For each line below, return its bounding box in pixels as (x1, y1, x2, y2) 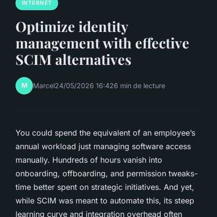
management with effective (15, 33, 189, 52)
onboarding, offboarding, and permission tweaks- (15, 168, 198, 178)
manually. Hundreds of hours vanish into (15, 155, 162, 165)
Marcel (33, 81, 55, 90)
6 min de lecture (114, 81, 165, 90)
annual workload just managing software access (15, 141, 191, 151)
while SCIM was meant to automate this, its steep (15, 195, 194, 205)
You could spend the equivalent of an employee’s (15, 127, 195, 138)
